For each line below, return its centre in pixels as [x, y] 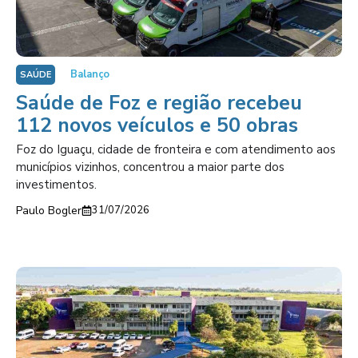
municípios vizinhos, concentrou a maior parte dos [150, 167]
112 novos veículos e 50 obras [157, 125]
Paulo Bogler [49, 211]
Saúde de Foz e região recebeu [159, 103]
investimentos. [56, 185]
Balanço [90, 74]
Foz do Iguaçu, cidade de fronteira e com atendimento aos [176, 149]
